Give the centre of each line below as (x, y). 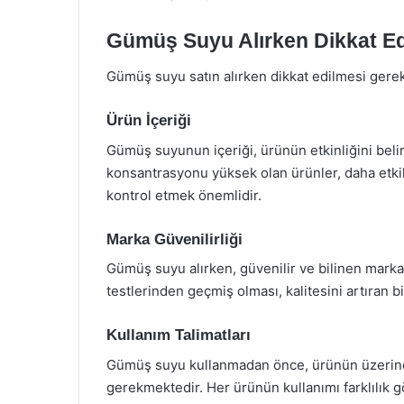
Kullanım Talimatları (179, 335)
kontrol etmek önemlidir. (184, 195)
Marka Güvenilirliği (174, 239)
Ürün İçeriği (149, 120)
